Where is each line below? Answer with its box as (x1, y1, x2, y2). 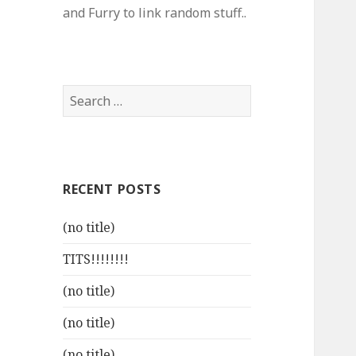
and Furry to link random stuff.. (63, 4, 247, 22)
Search (62, 85, 105, 103)
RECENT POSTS (63, 180, 161, 199)
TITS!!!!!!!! (63, 250, 130, 269)
